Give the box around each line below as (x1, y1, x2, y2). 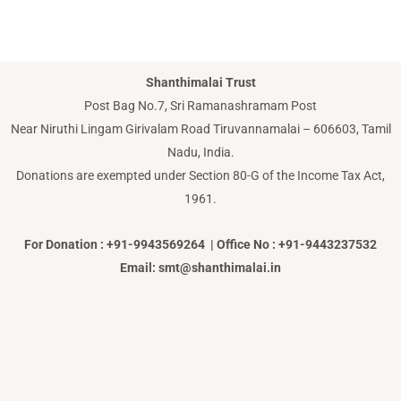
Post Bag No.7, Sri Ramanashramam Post (84, 98, 317, 114)
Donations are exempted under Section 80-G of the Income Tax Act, (16, 168, 385, 183)
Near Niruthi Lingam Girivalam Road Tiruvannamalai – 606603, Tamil (10, 122, 391, 137)
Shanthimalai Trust (145, 75, 256, 90)
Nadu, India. (166, 145, 235, 160)
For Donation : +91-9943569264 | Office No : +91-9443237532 (24, 236, 377, 252)
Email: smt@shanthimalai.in (120, 260, 281, 275)
